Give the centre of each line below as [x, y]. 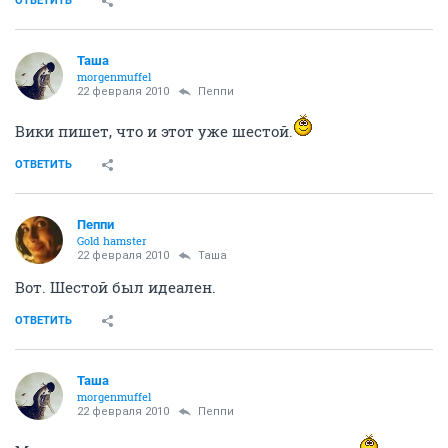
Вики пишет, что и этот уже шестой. [154, 130]
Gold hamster [112, 240]
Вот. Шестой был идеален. [115, 286]
